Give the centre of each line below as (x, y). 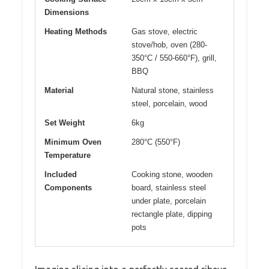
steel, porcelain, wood (169, 104)
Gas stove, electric (165, 32)
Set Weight (65, 123)
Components (68, 188)
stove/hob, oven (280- (169, 45)
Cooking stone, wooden (172, 175)
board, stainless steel (169, 188)
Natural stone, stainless (173, 91)
